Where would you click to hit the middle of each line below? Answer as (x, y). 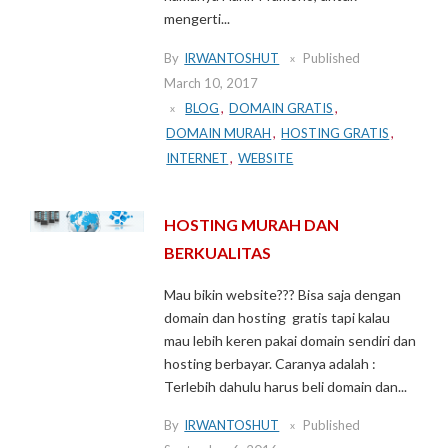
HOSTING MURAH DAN (252, 224)
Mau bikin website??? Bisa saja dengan (283, 294)
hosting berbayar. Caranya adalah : (270, 363)
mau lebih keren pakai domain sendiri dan (290, 340)
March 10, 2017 (211, 82)
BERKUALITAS (218, 252)
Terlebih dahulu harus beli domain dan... (286, 386)
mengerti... (197, 19)
